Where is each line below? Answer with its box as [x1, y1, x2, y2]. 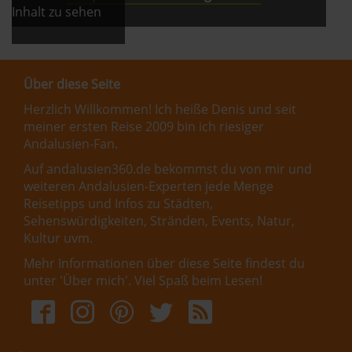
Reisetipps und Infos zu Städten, [24, 195, 213, 212]
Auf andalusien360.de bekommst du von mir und [24, 160, 312, 178]
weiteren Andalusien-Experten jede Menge [24, 178, 273, 195]
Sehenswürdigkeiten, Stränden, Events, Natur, [24, 212, 295, 229]
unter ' [24, 272, 63, 289]
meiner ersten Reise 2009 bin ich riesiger [24, 118, 264, 135]
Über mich [63, 272, 125, 289]
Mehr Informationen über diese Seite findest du [24, 255, 305, 272]
